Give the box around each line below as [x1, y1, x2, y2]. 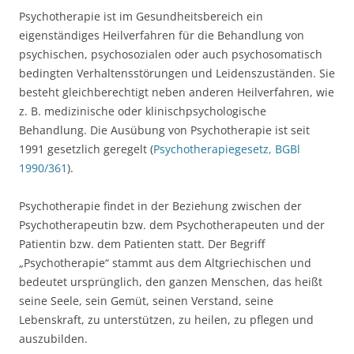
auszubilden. [19, 331, 88, 346]
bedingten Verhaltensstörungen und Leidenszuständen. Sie [19, 66, 335, 81]
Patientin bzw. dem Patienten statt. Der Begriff [19, 236, 265, 251]
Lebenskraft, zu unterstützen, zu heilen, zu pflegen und [19, 312, 314, 327]
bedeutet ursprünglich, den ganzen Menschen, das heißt [19, 274, 322, 289]
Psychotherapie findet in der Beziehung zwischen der [19, 198, 302, 213]
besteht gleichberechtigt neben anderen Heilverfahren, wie [19, 85, 334, 100]
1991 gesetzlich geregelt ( [19, 141, 153, 156]
